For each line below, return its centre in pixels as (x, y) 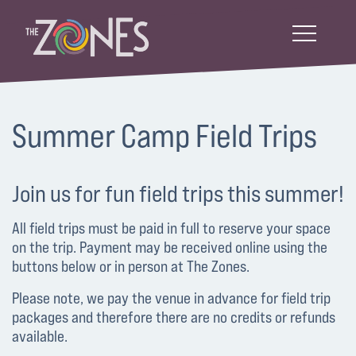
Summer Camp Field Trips (164, 135)
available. (40, 336)
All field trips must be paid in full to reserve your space (171, 228)
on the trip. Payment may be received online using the (170, 247)
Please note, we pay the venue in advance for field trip (171, 298)
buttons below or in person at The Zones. (132, 266)
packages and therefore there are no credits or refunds (174, 317)
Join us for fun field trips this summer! (178, 193)
